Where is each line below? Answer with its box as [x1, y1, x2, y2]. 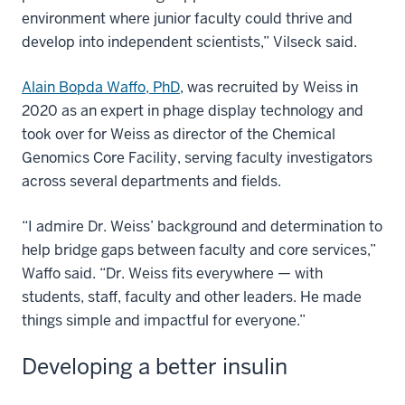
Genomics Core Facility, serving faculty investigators [22, 148, 372, 168]
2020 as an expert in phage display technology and [22, 101, 363, 121]
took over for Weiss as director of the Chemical [22, 125, 335, 145]
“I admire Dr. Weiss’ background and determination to [22, 217, 382, 237]
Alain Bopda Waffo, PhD [22, 78, 180, 98]
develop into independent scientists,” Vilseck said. [22, 33, 357, 52]
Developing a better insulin [22, 353, 287, 381]
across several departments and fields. [22, 172, 281, 192]
